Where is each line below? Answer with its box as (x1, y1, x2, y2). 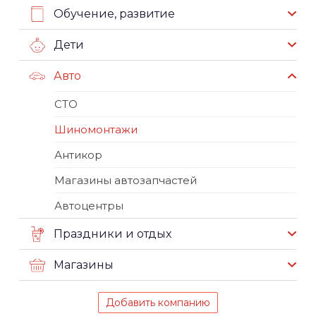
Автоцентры (54, 199, 123, 212)
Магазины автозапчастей (54, 174, 197, 187)
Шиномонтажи (54, 123, 138, 136)
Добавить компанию (106, 296, 210, 309)
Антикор (54, 148, 102, 162)
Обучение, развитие (54, 6, 175, 20)
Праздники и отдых (54, 226, 171, 241)
